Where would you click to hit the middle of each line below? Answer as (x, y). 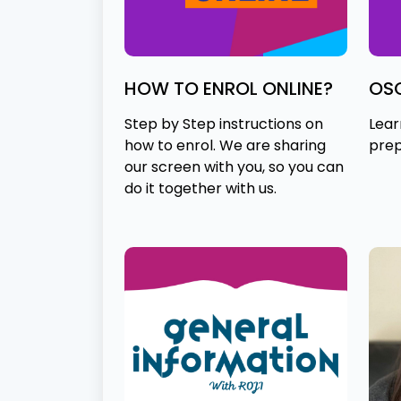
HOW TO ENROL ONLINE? (229, 89)
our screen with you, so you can (234, 167)
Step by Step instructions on (224, 124)
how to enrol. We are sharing (225, 146)
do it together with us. (200, 189)
